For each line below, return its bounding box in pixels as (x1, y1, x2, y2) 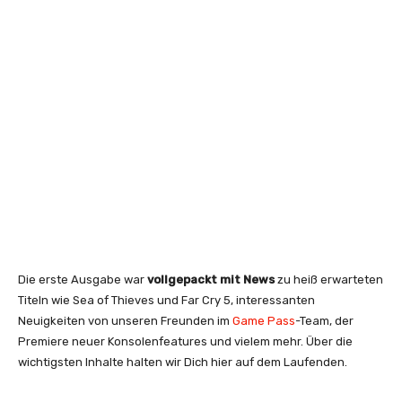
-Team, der (295, 313, 354, 328)
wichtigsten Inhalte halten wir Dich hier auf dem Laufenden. (18, 354, 347, 369)
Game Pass (232, 313, 295, 328)
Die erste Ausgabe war (18, 272, 147, 286)
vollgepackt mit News (147, 272, 275, 286)
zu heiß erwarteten (275, 272, 383, 286)
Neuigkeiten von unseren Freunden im (18, 313, 232, 328)
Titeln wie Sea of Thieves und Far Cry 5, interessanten (18, 293, 315, 307)
